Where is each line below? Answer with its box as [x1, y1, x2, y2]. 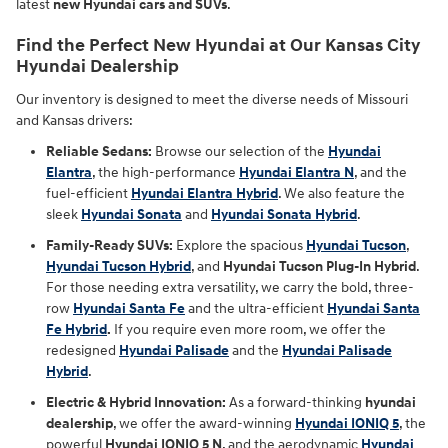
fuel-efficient [46, 184, 131, 202]
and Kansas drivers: [16, 111, 133, 129]
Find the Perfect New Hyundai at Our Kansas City [16, 35, 420, 58]
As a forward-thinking [226, 393, 365, 411]
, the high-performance [92, 163, 239, 181]
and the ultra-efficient [185, 299, 327, 317]
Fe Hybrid [46, 320, 107, 338]
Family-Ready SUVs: [46, 236, 173, 254]
